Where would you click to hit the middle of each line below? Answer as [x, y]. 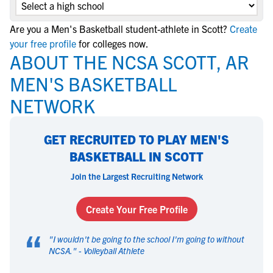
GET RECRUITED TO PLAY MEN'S [136, 139]
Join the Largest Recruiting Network [136, 176]
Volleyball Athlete [114, 250]
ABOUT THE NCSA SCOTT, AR [129, 62]
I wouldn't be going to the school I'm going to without [149, 239]
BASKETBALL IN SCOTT [136, 156]
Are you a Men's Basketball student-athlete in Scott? [119, 29]
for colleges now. [114, 43]
